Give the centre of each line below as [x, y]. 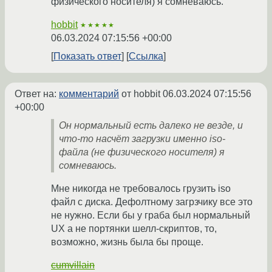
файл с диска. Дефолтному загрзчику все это [152, 202]
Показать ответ [87, 56]
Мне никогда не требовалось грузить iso [141, 188]
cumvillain [73, 265]
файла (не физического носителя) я [142, 152]
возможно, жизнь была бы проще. [127, 242]
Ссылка [146, 56]
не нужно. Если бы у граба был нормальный [151, 215]
